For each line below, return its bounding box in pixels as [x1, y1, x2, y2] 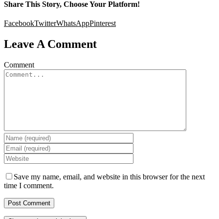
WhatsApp [56, 19, 89, 27]
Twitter [34, 19, 56, 27]
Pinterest [89, 19, 116, 27]
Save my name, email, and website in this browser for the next [14, 172, 205, 181]
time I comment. [4, 181, 54, 190]
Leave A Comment [4, 37, 97, 50]
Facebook [4, 19, 34, 27]
